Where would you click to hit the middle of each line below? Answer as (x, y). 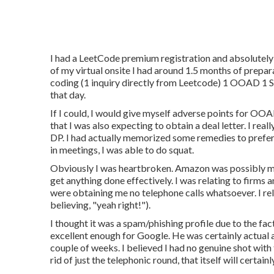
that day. (68, 94)
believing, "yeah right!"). (100, 204)
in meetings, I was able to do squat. (122, 149)
